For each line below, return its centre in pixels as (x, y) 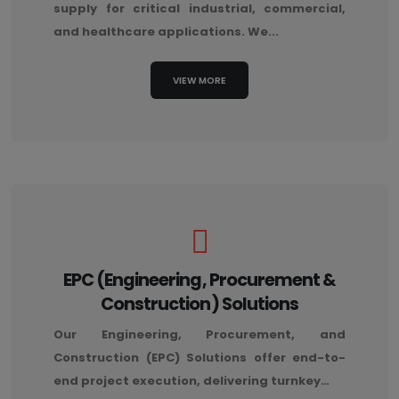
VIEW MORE (199, 80)
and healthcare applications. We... (166, 31)
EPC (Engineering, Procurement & (199, 281)
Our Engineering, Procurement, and (199, 335)
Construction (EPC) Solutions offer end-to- (199, 358)
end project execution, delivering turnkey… (191, 381)
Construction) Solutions (199, 305)
